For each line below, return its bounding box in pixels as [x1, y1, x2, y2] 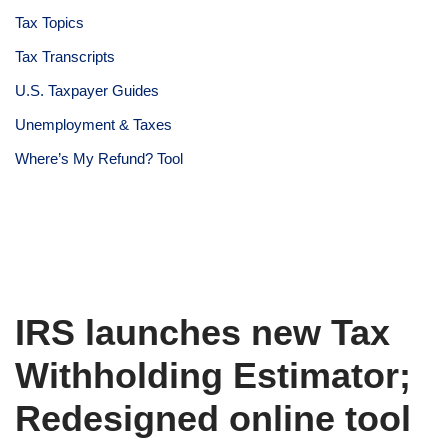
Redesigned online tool [15, 397, 411, 439]
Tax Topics [15, 13, 84, 31]
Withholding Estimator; [15, 354, 411, 396]
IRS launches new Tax [15, 311, 390, 353]
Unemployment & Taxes [15, 115, 172, 133]
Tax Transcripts [15, 47, 115, 65]
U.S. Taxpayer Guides [15, 81, 159, 99]
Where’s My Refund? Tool [15, 149, 183, 167]
